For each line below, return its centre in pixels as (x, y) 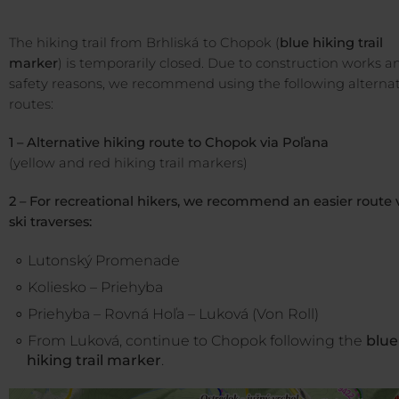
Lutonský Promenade (104, 261)
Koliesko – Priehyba (95, 288)
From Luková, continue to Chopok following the (197, 341)
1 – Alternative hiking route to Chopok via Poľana (169, 143)
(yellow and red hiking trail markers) (128, 163)
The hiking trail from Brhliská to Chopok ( (144, 43)
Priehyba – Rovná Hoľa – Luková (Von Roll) (173, 314)
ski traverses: (50, 222)
